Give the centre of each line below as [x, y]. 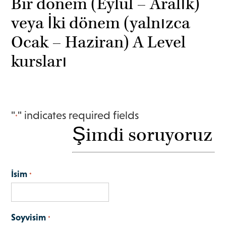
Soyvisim [29, 217]
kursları [39, 62]
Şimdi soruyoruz [143, 135]
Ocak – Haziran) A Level [99, 43]
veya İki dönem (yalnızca [101, 24]
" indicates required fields [78, 116]
